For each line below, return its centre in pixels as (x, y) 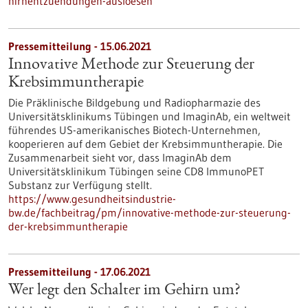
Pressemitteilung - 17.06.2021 (79, 272)
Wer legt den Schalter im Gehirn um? (124, 291)
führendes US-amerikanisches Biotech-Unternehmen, (134, 130)
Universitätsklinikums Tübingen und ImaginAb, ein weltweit (150, 116)
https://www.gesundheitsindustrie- (92, 199)
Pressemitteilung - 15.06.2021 (80, 46)
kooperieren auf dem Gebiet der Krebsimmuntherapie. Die (145, 144)
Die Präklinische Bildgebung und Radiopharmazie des (134, 102)
